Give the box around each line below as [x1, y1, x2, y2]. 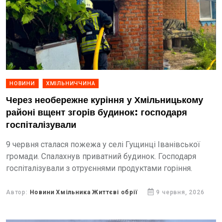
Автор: [6, 189, 30, 196]
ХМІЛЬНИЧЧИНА [46, 80, 96, 87]
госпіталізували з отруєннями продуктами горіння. [6, 164, 194, 173]
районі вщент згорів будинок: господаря [6, 108, 187, 118]
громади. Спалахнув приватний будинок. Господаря [6, 152, 196, 161]
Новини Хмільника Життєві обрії [29, 189, 138, 196]
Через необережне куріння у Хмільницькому [6, 95, 203, 106]
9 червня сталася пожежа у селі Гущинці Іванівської [6, 140, 200, 149]
